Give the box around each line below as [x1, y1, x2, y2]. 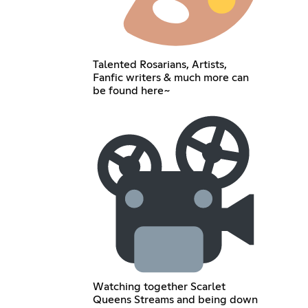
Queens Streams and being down [92, 294, 258, 305]
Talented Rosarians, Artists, [92, 58, 227, 70]
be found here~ [92, 85, 170, 96]
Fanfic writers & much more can [92, 71, 249, 83]
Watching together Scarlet [92, 280, 225, 292]
